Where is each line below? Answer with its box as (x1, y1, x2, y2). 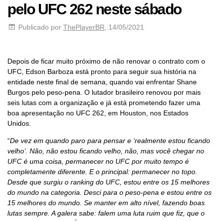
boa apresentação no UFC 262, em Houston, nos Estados (7, 109, 188, 117)
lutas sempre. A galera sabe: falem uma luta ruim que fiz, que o (7, 209, 205, 217)
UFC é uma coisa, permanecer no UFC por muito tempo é (7, 157, 189, 165)
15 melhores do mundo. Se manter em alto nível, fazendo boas (7, 198, 205, 207)
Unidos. (7, 119, 31, 127)
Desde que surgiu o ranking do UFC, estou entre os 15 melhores (7, 178, 210, 186)
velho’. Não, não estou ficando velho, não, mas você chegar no (7, 147, 204, 155)
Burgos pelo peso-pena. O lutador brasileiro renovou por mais (7, 88, 201, 96)
